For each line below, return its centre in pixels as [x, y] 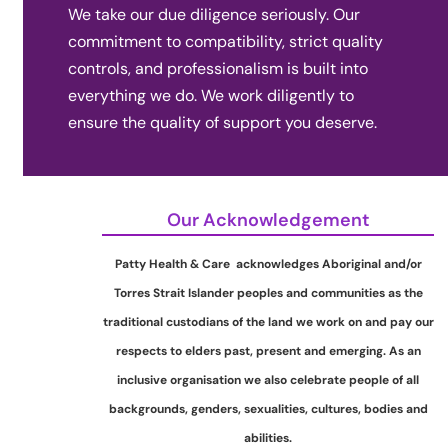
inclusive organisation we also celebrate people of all [268, 380]
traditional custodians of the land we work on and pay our [268, 322]
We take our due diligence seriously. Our [214, 14]
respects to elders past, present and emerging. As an [268, 351]
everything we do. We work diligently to [211, 95]
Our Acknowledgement [268, 219]
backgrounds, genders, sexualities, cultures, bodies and [268, 409]
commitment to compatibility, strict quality [225, 41]
